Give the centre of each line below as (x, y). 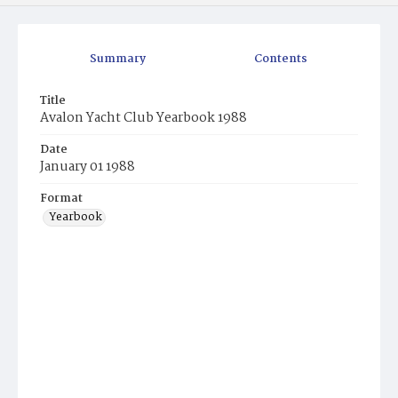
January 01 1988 (88, 167)
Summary (118, 60)
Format (61, 199)
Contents (281, 60)
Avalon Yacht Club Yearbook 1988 (143, 119)
